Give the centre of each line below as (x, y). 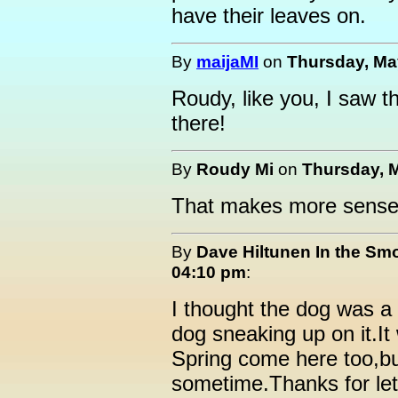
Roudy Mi (235, 169)
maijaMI (227, 61)
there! (199, 123)
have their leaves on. (269, 16)
